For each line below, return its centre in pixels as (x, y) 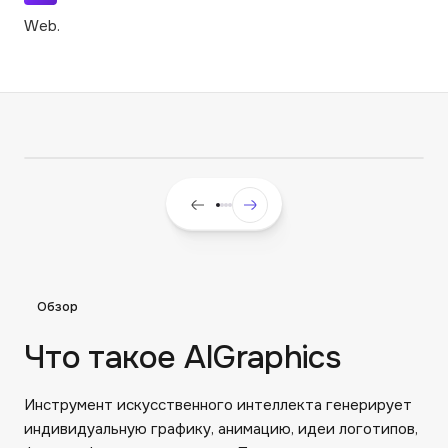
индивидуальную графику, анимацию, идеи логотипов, (221, 428)
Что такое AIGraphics (182, 357)
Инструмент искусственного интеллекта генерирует (218, 404)
